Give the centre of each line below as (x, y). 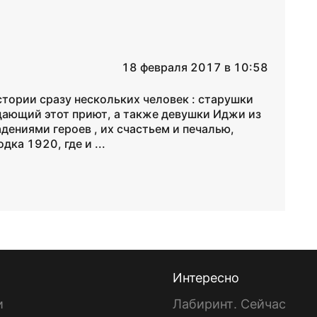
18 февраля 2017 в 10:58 (195, 67)
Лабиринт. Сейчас (229, 304)
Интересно (206, 278)
